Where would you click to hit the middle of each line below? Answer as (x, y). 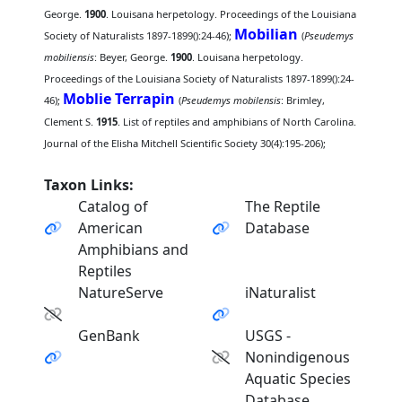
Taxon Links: (89, 185)
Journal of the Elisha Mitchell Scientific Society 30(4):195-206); (185, 143)
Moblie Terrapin (119, 99)
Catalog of (113, 206)
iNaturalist (281, 293)
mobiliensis (70, 57)
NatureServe (120, 293)
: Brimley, (303, 100)
